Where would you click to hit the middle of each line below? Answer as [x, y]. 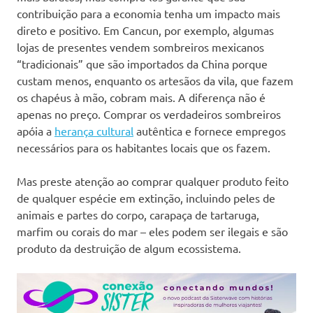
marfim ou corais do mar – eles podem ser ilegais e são [152, 231]
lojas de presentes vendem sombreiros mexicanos [140, 46]
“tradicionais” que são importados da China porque [142, 63]
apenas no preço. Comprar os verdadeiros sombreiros [149, 114]
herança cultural [94, 130]
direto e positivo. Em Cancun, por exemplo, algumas [145, 30]
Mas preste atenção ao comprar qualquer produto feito [153, 181]
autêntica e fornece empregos [210, 130]
